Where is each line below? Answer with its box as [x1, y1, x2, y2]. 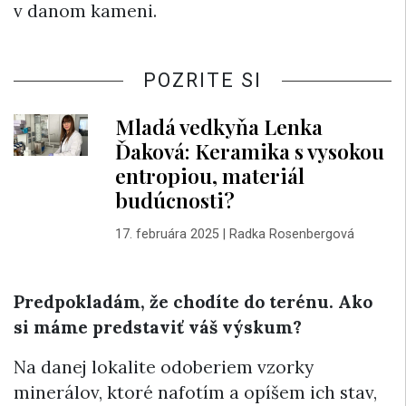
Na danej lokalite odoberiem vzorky [14, 355, 314, 378]
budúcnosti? [114, 185, 235, 214]
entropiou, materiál [114, 160, 304, 189]
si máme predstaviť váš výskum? [14, 315, 302, 338]
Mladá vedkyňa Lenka [114, 111, 323, 140]
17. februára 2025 [114, 226, 219, 242]
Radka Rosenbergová [228, 226, 354, 242]
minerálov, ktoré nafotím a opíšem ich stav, [14, 381, 377, 403]
